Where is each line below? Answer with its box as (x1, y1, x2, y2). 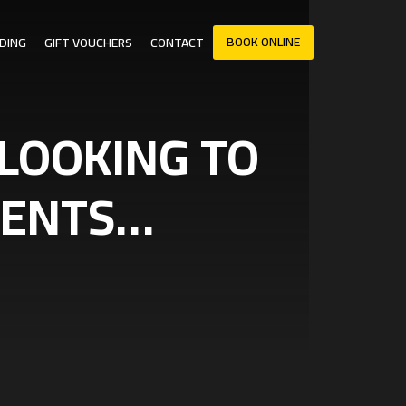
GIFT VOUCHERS (44, 30, 132, 54)
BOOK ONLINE (227, 29, 300, 53)
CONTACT (150, 30, 204, 54)
